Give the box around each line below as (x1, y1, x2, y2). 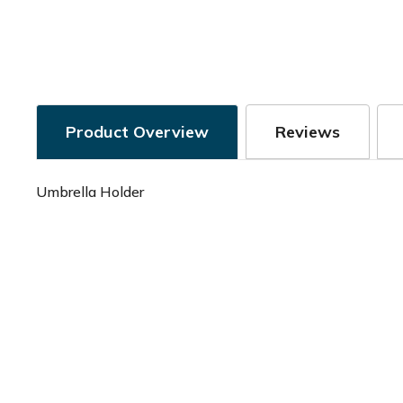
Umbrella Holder (36, 183, 144, 201)
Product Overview (66, 121, 209, 142)
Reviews (275, 121, 340, 142)
